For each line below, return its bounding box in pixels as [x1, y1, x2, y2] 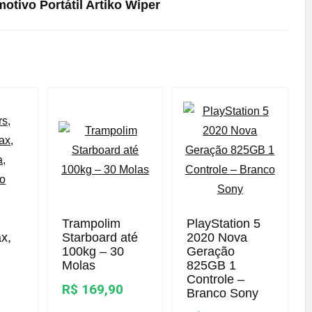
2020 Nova [186, 231, 247, 244]
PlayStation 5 [186, 217, 260, 231]
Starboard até [61, 231, 138, 244]
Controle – [186, 272, 244, 286]
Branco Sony [186, 286, 258, 300]
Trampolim [61, 217, 120, 231]
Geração [186, 244, 235, 258]
